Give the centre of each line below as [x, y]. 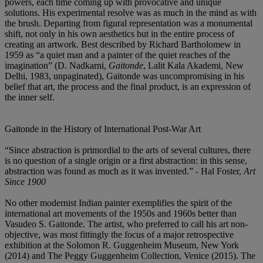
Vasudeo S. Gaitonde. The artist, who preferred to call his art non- [126, 224]
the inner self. [30, 97]
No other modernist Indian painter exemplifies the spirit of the [118, 203]
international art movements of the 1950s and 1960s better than [121, 213]
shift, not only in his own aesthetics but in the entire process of [119, 33]
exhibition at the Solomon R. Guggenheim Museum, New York [122, 245]
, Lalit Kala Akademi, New [193, 65]
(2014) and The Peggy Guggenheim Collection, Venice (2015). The [130, 255]
